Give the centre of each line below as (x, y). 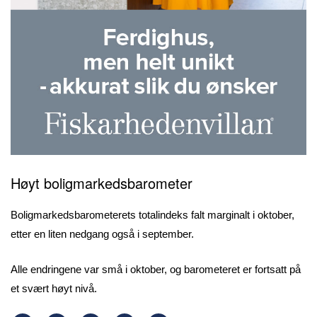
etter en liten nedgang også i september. (102, 234)
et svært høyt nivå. (54, 288)
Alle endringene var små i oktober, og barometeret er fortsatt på (156, 269)
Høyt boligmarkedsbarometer (102, 183)
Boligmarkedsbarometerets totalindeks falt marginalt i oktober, (152, 215)
